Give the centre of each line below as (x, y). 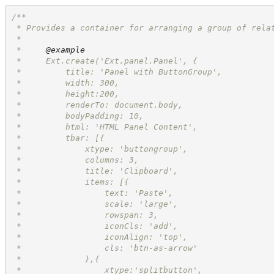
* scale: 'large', (94, 204)
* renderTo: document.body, (97, 105)
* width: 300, (65, 83)
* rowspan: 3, (85, 215)
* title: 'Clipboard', (94, 171)
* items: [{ (70, 182)
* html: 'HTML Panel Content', (104, 127)
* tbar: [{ (58, 138)
